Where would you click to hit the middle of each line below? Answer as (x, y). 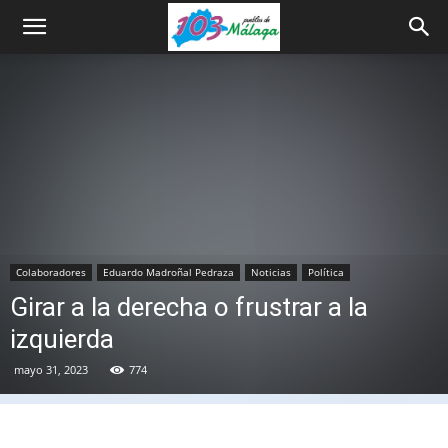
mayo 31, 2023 (51, 369)
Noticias (271, 272)
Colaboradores (51, 272)
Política (326, 272)
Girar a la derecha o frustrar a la (189, 307)
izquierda (62, 339)
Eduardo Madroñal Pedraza (168, 272)
